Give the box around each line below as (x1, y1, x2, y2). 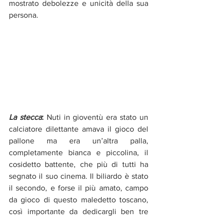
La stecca (9, 112, 42, 121)
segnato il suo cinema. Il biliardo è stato (9, 171, 148, 180)
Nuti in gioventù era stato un (43, 112, 149, 121)
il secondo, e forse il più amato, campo (9, 183, 148, 192)
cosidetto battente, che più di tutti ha (9, 160, 148, 168)
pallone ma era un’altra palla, (9, 136, 148, 145)
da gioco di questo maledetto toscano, (9, 195, 148, 204)
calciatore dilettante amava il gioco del (9, 124, 148, 133)
